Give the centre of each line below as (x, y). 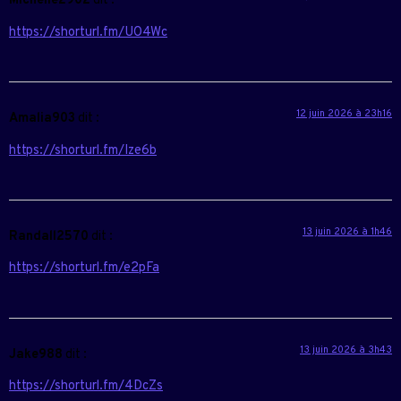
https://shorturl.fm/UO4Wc (88, 32)
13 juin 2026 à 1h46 (347, 231)
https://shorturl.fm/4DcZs (86, 387)
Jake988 (36, 354)
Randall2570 (49, 236)
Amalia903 (42, 119)
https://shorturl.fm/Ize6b (83, 150)
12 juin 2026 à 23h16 (344, 114)
